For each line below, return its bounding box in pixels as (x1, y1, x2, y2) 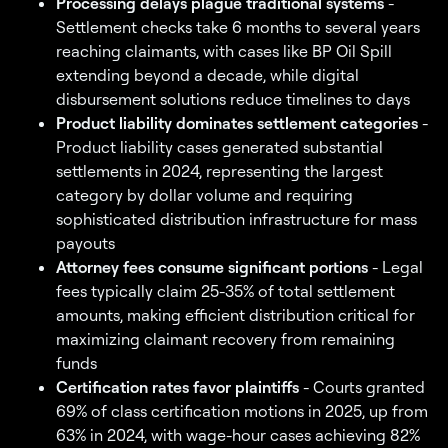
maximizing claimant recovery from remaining (56, 329, 395, 350)
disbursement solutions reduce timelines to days (56, 89, 410, 110)
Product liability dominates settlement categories (56, 113, 418, 134)
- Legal (368, 257, 423, 278)
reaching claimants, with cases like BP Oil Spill (56, 41, 392, 62)
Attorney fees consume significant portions (56, 257, 368, 278)
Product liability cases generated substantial (56, 137, 383, 158)
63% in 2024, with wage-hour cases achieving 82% (56, 425, 420, 446)
